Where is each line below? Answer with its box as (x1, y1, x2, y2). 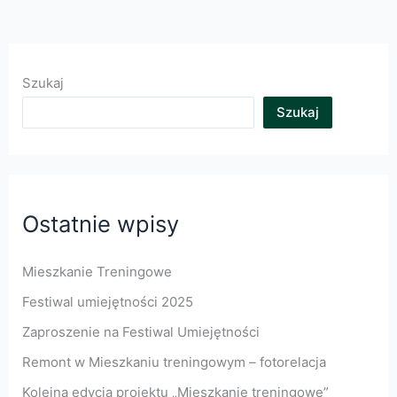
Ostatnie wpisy (21, 210, 179, 238)
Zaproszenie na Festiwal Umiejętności (21, 323, 260, 341)
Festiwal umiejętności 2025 (21, 293, 193, 311)
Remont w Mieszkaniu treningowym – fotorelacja (21, 354, 326, 371)
